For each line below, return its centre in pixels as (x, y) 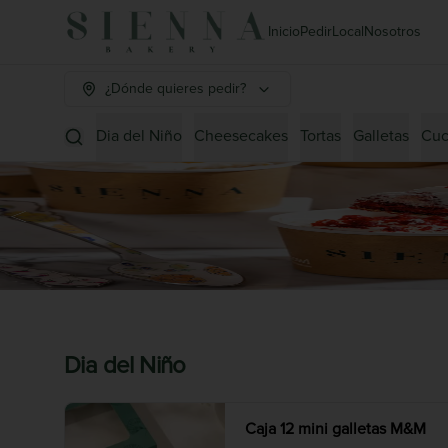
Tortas (320, 136)
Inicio (284, 31)
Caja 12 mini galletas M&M (335, 429)
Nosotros (393, 31)
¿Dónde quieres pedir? (175, 88)
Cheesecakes (241, 136)
